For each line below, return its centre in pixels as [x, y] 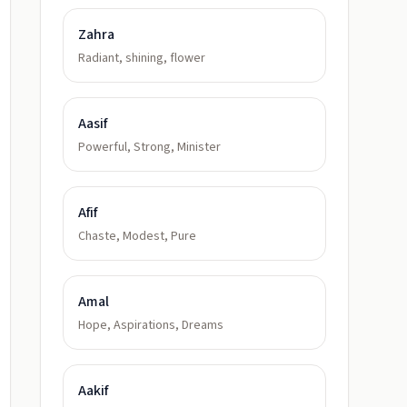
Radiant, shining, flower [142, 58]
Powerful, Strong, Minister [149, 147]
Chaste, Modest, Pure [137, 236]
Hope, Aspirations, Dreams [151, 325]
